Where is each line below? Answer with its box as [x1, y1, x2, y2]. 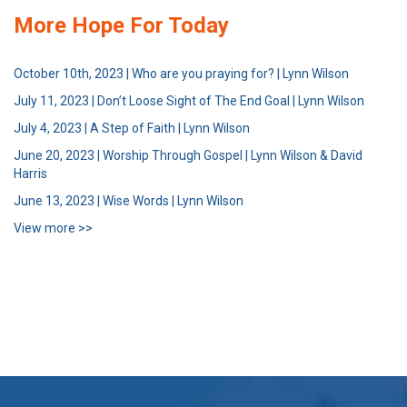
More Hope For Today [14, 12, 229, 38]
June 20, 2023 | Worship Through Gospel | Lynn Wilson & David [14, 147, 362, 163]
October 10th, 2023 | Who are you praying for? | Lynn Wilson [14, 65, 349, 81]
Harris [14, 165, 47, 181]
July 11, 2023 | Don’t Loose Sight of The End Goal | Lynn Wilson [14, 93, 364, 108]
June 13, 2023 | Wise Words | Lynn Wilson [14, 193, 243, 208]
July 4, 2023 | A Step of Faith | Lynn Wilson [14, 120, 250, 135]
